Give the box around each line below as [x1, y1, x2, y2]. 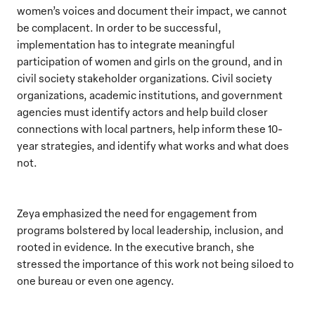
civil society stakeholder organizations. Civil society [17, 70, 272, 85]
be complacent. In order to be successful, [17, 20, 221, 34]
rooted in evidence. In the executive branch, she [17, 239, 255, 254]
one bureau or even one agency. [17, 273, 174, 288]
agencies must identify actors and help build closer [17, 104, 268, 119]
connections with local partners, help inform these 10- [17, 121, 283, 136]
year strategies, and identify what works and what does [17, 138, 289, 153]
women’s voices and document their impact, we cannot [17, 3, 287, 18]
